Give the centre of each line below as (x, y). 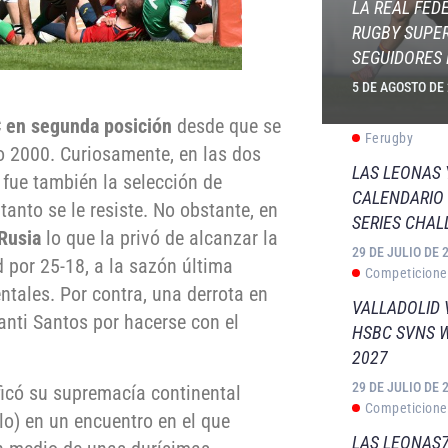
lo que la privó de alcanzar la (159, 238)
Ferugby (389, 138)
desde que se (226, 126)
